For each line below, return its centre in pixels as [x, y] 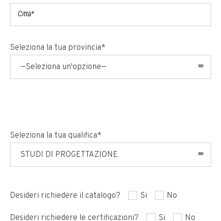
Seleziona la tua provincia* [58, 48]
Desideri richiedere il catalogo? [65, 196]
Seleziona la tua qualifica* [56, 135]
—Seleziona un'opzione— [63, 67]
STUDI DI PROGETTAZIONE [69, 155]
